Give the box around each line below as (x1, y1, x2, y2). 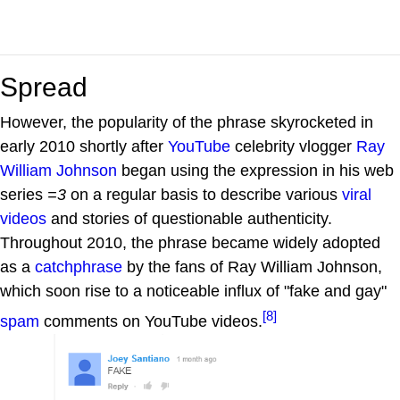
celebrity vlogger (230, 137, 356, 155)
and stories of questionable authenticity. (46, 209, 332, 228)
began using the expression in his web (117, 161, 394, 179)
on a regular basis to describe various (66, 185, 342, 204)
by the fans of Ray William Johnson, (122, 257, 382, 276)
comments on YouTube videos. (39, 312, 262, 330)
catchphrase (35, 257, 122, 276)
